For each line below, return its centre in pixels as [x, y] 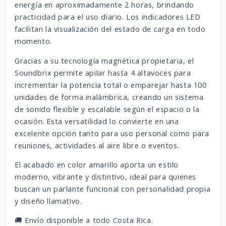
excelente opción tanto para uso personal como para [112, 133]
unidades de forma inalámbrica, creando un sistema [109, 97]
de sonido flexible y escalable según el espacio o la [107, 109]
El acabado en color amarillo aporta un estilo [97, 164]
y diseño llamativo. [48, 201]
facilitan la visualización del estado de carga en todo [110, 29]
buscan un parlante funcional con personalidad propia [113, 189]
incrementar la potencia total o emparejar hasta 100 [111, 85]
